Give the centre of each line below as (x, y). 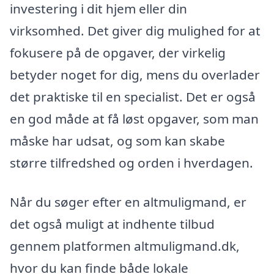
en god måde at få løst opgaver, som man (134, 118)
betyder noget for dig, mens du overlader (135, 74)
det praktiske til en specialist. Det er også (133, 96)
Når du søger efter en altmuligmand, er (128, 202)
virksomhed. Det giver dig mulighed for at (135, 30)
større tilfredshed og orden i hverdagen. (131, 162)
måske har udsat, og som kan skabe (117, 140)
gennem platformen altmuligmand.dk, (125, 246)
